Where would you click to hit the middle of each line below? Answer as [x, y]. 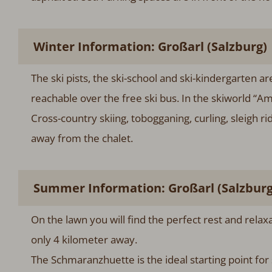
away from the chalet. [82, 138]
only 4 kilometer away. [84, 239]
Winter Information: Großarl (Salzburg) [150, 46]
